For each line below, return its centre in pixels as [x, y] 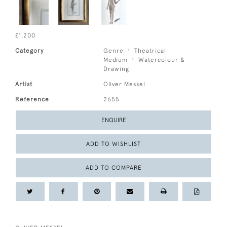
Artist [24, 84]
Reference [32, 100]
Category [29, 51]
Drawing [117, 69]
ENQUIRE [113, 120]
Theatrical [150, 51]
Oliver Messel [125, 84]
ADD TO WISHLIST [113, 144]
